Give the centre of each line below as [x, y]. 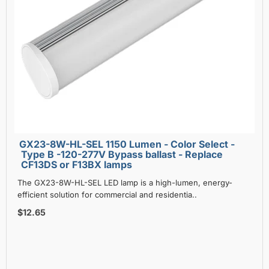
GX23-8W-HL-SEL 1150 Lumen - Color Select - [95, 144]
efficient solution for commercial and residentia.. [107, 194]
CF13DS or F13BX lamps [77, 164]
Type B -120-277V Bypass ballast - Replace [122, 154]
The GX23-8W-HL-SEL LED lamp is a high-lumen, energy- [125, 182]
